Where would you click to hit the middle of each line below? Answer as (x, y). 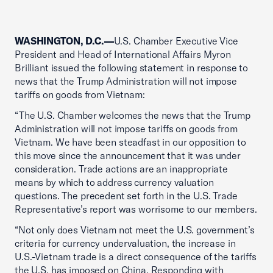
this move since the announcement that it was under (128, 155)
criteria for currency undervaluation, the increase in (125, 243)
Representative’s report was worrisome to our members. (136, 209)
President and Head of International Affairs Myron (123, 54)
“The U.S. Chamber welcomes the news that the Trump (133, 115)
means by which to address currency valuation (114, 182)
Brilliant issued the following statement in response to (132, 68)
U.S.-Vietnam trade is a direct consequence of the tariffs (136, 257)
